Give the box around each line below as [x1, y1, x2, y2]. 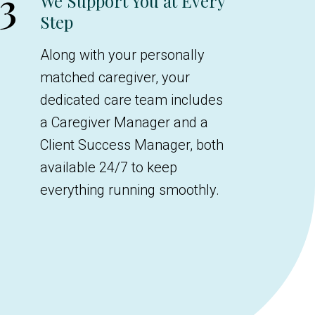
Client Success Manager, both [40, 136, 224, 153]
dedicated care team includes [40, 91, 223, 108]
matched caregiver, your [40, 69, 190, 86]
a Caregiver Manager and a [40, 114, 208, 131]
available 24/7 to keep [40, 159, 177, 176]
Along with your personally [40, 46, 205, 63]
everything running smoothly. [40, 181, 219, 198]
